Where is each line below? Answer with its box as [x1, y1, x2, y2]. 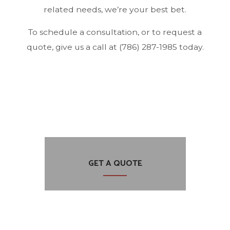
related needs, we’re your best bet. [44, 5, 186, 15]
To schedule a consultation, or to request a [28, 27, 202, 37]
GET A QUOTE [88, 156, 142, 170]
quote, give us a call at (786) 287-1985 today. [26, 42, 204, 52]
